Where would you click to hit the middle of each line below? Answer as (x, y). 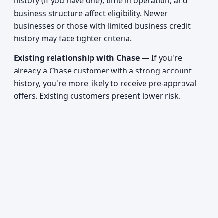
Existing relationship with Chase (77, 58)
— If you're (161, 58)
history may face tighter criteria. (73, 38)
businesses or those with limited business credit (102, 26)
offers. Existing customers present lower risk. (97, 96)
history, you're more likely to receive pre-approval (105, 83)
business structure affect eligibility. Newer (91, 13)
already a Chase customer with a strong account (103, 71)
